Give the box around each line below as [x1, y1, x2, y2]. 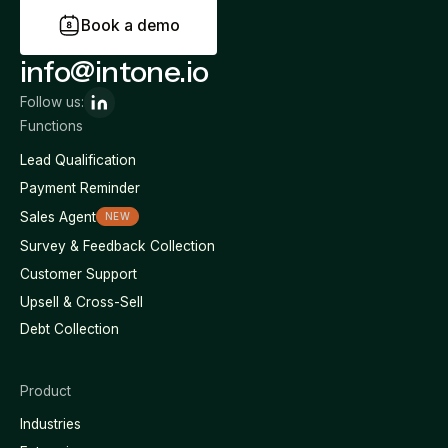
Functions [19, 118, 83, 135]
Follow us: [19, 94, 84, 111]
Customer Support [19, 265, 137, 282]
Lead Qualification [19, 151, 136, 168]
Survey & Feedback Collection [19, 238, 215, 255]
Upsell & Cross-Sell [19, 293, 143, 310]
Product [19, 382, 71, 399]
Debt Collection [19, 321, 119, 338]
